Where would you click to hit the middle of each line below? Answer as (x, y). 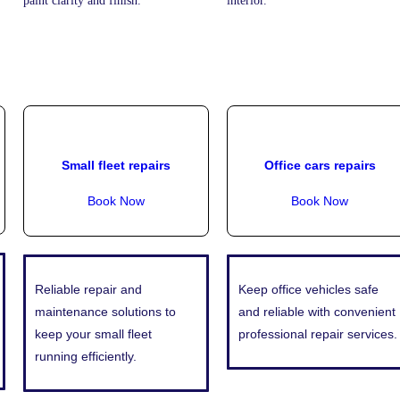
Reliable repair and (88, 290)
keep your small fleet (93, 334)
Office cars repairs (320, 165)
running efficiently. (86, 357)
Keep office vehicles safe (308, 290)
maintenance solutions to (105, 312)
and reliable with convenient (317, 312)
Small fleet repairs (116, 165)
